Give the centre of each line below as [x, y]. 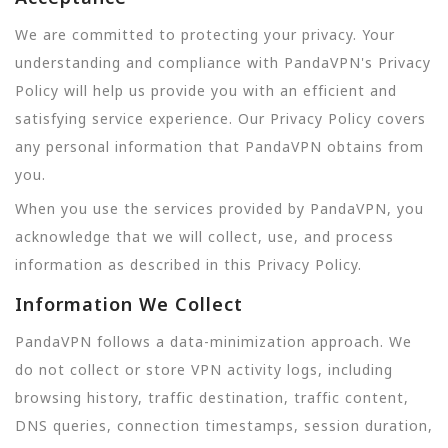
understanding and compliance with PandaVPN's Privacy [223, 62]
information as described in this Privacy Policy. [188, 265]
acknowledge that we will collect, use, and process [204, 237]
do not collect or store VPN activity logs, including [204, 369]
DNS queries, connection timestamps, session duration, [224, 425]
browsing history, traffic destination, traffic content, [212, 397]
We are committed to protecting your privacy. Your [205, 34]
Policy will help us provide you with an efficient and [206, 90]
